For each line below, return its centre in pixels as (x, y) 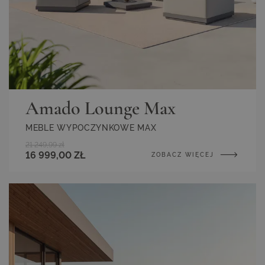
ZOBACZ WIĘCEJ (184, 154)
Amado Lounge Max (101, 108)
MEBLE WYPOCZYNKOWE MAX (91, 127)
